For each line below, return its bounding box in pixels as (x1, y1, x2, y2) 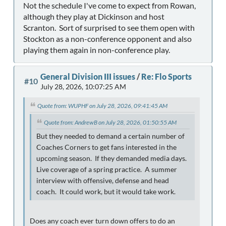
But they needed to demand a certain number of (36, 132, 185, 141)
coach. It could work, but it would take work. (36, 188, 176, 196)
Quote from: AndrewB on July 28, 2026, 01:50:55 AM (44, 119, 177, 127)
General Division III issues (40, 72, 135, 82)
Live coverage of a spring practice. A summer (36, 165, 177, 174)
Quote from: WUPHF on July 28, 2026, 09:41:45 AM (37, 102, 167, 110)
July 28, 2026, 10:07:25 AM (40, 82, 126, 91)
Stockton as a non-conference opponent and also (23, 34, 192, 44)
